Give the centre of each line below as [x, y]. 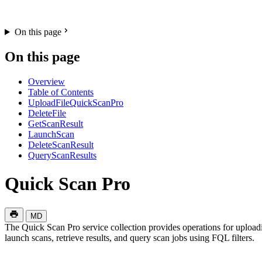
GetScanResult [56, 123]
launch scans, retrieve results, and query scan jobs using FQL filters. [130, 237]
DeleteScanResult [61, 144]
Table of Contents [61, 92]
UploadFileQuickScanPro [76, 102]
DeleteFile [47, 113]
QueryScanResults [62, 155]
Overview [46, 81]
